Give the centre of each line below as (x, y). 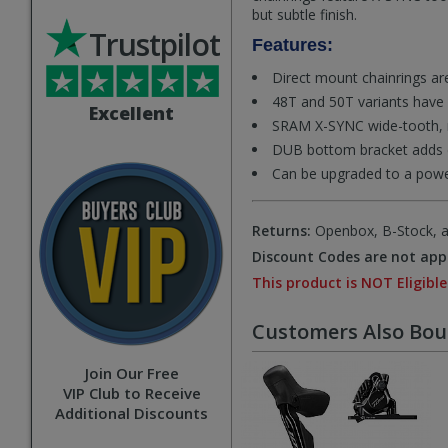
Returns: (281, 230)
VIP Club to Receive (131, 393)
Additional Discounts (131, 413)
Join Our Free (131, 373)
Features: (292, 45)
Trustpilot (154, 44)
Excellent (131, 113)
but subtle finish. (304, 14)
